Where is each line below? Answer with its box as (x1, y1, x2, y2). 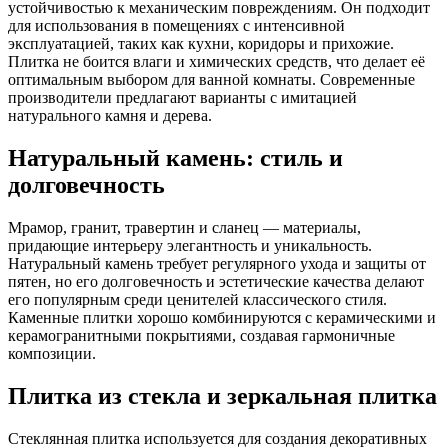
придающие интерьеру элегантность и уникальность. (8, 237, 372, 255)
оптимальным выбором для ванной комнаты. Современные (8, 71, 415, 89)
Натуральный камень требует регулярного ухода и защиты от (8, 255, 426, 273)
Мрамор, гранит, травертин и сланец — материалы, (8, 219, 361, 237)
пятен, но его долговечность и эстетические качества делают (8, 273, 424, 291)
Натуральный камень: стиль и (8, 145, 343, 172)
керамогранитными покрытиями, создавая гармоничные (8, 327, 395, 345)
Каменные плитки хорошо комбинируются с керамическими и (8, 309, 436, 327)
